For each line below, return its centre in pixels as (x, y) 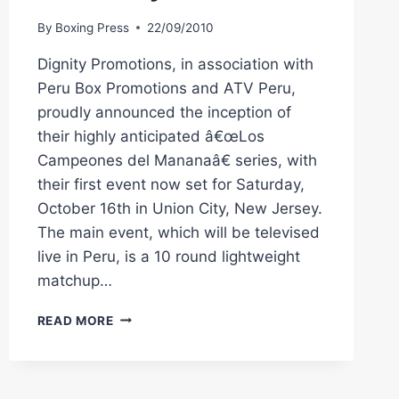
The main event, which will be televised (178, 232)
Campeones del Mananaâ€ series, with (177, 160)
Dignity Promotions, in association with (175, 64)
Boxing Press (92, 27)
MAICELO (143, 353)
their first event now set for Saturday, (171, 184)
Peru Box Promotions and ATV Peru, (166, 88)
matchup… (74, 280)
